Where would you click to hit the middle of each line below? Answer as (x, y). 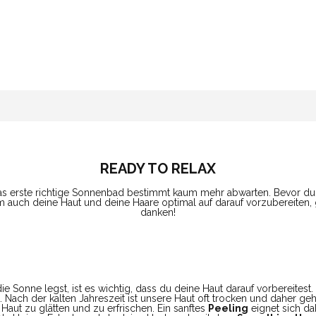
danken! (158, 212)
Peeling (228, 308)
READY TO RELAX (158, 168)
